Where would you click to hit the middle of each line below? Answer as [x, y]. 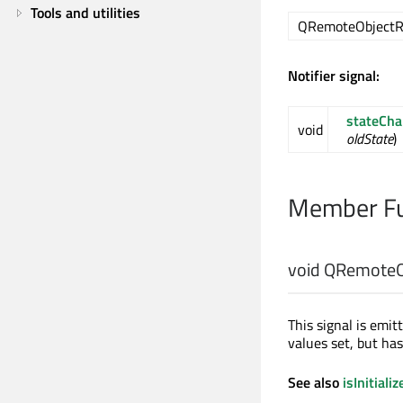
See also [315, 383]
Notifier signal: [334, 76]
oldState [370, 139]
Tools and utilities [85, 13]
